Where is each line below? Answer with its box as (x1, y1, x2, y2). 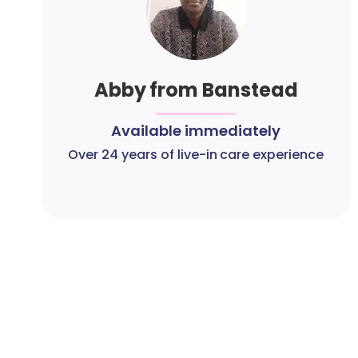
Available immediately (111, 121, 281, 141)
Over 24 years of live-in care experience (68, 145, 324, 164)
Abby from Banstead (93, 77, 299, 103)
